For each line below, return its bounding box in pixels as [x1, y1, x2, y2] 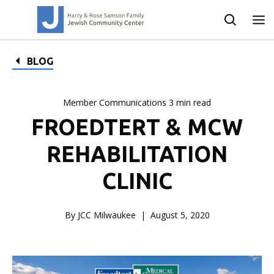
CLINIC [102, 168, 172, 193]
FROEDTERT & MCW [31, 114, 243, 139]
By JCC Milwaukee [64, 209, 136, 221]
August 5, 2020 [150, 209, 210, 221]
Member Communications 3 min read [63, 97, 211, 108]
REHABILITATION [46, 141, 228, 166]
